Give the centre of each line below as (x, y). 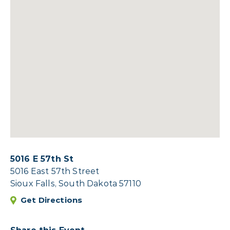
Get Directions (52, 200)
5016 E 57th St (42, 159)
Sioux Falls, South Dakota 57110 (76, 183)
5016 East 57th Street (55, 171)
